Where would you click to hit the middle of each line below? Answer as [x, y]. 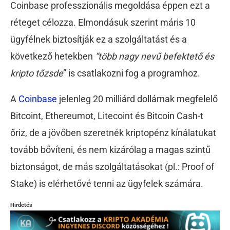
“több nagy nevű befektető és [155, 56]
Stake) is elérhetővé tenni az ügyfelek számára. [107, 183]
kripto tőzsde [37, 73]
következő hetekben [53, 56]
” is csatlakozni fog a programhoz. [132, 73]
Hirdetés [21, 205]
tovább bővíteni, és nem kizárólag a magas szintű [110, 149]
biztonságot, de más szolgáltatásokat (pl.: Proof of [112, 166]
